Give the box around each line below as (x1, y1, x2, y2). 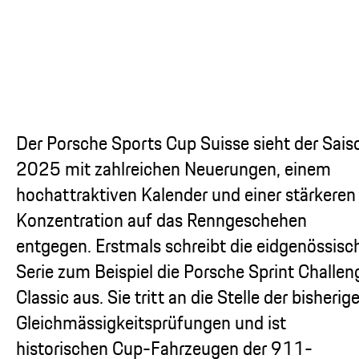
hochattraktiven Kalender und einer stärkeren (16, 179, 356, 208)
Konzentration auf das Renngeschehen (16, 205, 307, 234)
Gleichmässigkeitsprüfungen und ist (16, 308, 286, 337)
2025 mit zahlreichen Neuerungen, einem (16, 154, 331, 183)
